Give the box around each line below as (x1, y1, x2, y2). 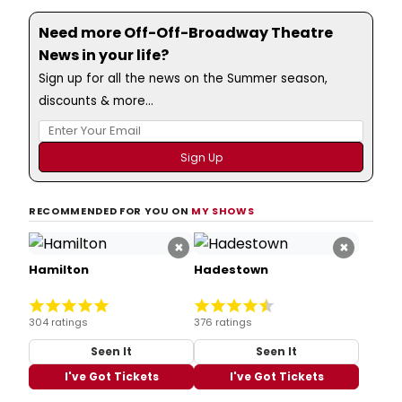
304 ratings (29, 315, 88, 330)
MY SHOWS (191, 203, 255, 218)
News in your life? (39, 44, 169, 66)
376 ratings (194, 315, 252, 330)
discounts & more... (39, 92, 153, 109)
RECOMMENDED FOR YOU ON (29, 203, 192, 218)
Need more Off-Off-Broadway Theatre (39, 22, 333, 43)
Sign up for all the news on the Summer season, (39, 69, 328, 87)
